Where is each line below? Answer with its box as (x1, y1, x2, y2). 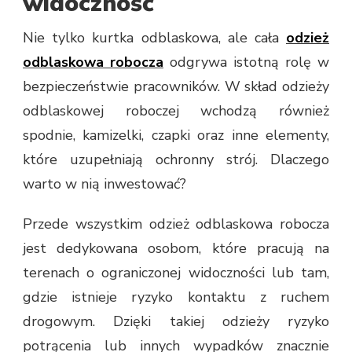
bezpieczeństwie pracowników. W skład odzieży (23, 76, 329, 96)
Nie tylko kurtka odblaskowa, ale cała (23, 27, 286, 47)
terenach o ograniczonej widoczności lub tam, (23, 262, 329, 282)
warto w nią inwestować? (23, 174, 186, 193)
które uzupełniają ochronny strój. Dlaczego (23, 149, 329, 169)
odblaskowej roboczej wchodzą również (23, 101, 329, 120)
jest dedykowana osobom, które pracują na (23, 238, 329, 258)
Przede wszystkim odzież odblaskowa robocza (23, 214, 329, 233)
